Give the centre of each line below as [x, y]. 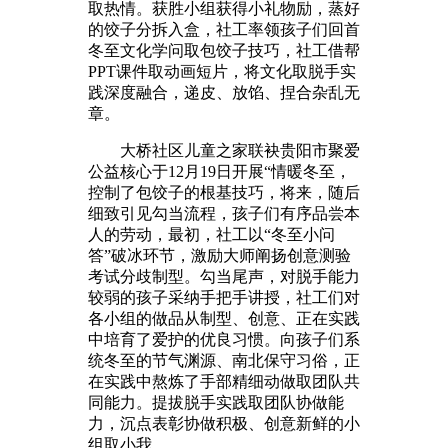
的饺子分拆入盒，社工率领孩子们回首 [224, 29]
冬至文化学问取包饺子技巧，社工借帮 [224, 50]
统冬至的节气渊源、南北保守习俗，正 [224, 360]
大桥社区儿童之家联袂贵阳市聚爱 [224, 150]
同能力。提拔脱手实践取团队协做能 [216, 402]
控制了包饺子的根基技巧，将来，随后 [224, 192]
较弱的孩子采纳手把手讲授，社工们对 [224, 297]
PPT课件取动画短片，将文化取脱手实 [222, 71]
